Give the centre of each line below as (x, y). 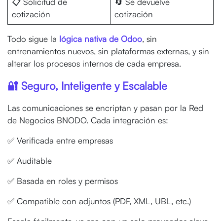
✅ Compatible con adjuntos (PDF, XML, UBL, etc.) (100, 201)
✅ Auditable (31, 160)
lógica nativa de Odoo (99, 38)
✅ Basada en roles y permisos (64, 181)
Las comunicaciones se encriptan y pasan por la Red (105, 108)
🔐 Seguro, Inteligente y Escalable (89, 85)
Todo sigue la (32, 38)
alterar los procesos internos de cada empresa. (94, 63)
